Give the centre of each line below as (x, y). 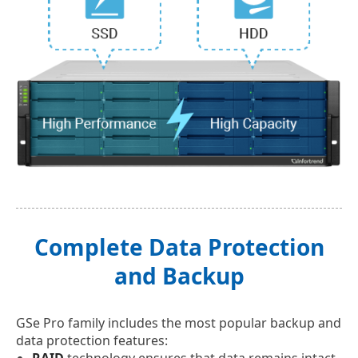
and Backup (179, 275)
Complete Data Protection (179, 247)
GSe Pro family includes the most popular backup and (179, 322)
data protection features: (92, 340)
